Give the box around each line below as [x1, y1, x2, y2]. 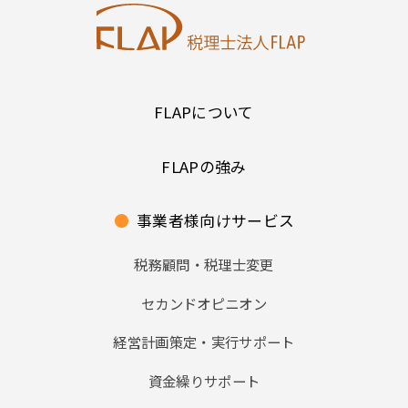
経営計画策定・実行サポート [113, 331, 295, 352]
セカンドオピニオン [141, 292, 267, 313]
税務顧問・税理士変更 [134, 254, 274, 275]
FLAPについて [154, 101, 254, 124]
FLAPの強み [161, 155, 247, 178]
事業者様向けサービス [136, 209, 295, 231]
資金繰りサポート [148, 370, 260, 391]
